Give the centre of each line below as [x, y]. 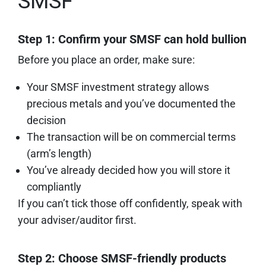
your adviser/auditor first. [77, 220]
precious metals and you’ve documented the [131, 103]
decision [46, 120]
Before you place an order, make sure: [106, 59]
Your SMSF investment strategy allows [118, 87]
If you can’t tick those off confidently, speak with [130, 203]
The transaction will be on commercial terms [131, 137]
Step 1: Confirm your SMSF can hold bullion [132, 39]
